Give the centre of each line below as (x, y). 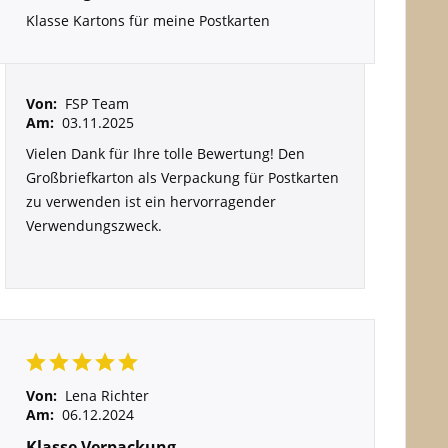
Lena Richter (106, 395)
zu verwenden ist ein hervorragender (150, 201)
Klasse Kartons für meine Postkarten (147, 20)
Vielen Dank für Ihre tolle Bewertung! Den (165, 153)
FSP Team (96, 103)
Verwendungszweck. (93, 225)
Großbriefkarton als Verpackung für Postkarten (182, 177)
